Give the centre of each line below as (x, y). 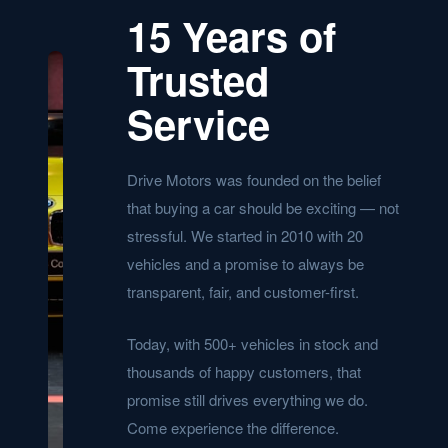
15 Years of (231, 35)
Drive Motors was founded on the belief (254, 179)
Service (198, 123)
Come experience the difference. (233, 427)
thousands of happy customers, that (244, 371)
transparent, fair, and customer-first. (243, 291)
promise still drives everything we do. (247, 399)
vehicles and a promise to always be (245, 263)
